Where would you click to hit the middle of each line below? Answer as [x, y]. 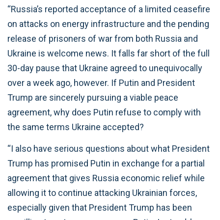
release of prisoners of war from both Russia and [103, 38]
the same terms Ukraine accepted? [76, 127]
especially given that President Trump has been [100, 207]
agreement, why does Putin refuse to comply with [104, 112]
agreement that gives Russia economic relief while [106, 178]
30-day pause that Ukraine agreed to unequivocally [105, 68]
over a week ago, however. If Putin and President [101, 82]
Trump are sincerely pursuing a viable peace [93, 97]
